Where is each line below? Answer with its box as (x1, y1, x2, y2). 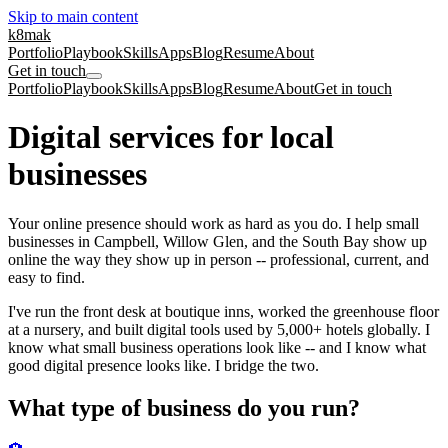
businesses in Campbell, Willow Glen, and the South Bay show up (8, 232, 427, 250)
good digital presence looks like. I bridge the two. (8, 356, 319, 374)
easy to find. (8, 268, 85, 286)
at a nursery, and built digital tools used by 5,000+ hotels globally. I (8, 320, 430, 338)
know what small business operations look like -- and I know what (8, 338, 426, 356)
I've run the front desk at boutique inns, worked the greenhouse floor (8, 302, 439, 320)
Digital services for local (8, 119, 334, 156)
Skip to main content (8, 8, 138, 25)
